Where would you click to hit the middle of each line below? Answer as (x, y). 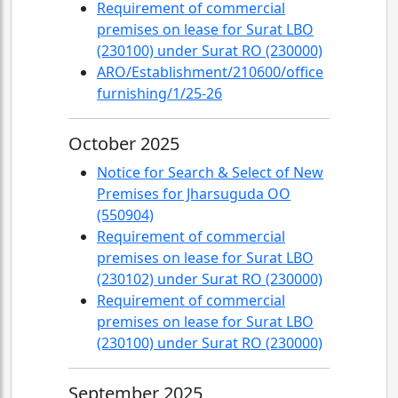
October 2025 (124, 143)
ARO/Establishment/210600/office (210, 72)
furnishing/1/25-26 (159, 93)
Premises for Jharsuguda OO (194, 194)
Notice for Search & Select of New (210, 172)
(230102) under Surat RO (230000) (210, 279)
